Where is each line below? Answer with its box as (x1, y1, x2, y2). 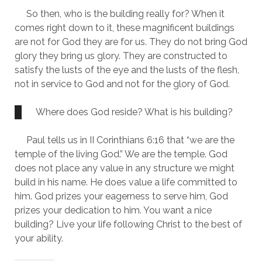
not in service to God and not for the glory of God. (14, 78, 230, 89)
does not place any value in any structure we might (14, 163, 235, 174)
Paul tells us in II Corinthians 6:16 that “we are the (14, 135, 235, 146)
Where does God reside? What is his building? (35, 106, 233, 118)
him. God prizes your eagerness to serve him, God (14, 191, 228, 202)
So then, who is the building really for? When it (14, 8, 225, 19)
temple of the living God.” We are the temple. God (14, 149, 227, 160)
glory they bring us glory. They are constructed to (14, 50, 227, 61)
